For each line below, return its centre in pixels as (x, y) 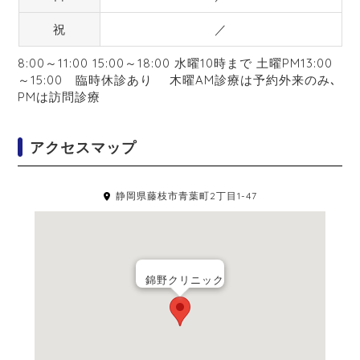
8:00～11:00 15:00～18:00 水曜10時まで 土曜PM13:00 (176, 63)
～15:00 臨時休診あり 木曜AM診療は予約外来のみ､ (178, 80)
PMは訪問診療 (59, 97)
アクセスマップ (84, 147)
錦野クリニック (184, 280)
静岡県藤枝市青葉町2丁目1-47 (186, 196)
